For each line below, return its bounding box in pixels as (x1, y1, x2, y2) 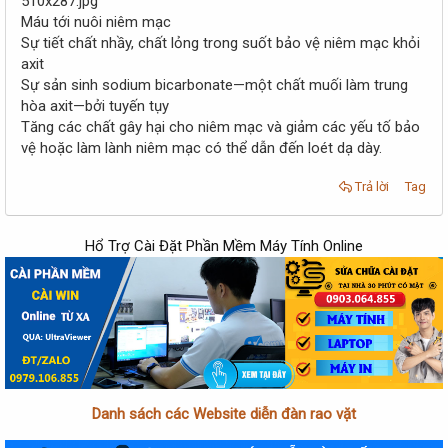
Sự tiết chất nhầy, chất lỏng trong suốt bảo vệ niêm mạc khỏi (21, 34, 420, 53)
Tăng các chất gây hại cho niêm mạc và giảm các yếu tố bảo (21, 118, 420, 137)
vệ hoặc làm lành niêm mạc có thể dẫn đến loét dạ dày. (21, 139, 382, 158)
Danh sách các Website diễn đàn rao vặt (92, 405, 356, 424)
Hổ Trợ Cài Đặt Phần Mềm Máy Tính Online (85, 237, 363, 256)
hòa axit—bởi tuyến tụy (21, 97, 169, 116)
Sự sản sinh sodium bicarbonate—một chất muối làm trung (21, 76, 408, 95)
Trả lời (355, 179, 389, 195)
